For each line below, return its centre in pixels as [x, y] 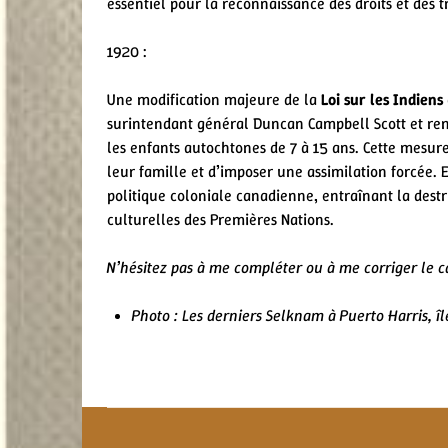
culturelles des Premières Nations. [220, 219]
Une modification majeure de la [214, 99]
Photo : [155, 315]
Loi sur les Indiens [382, 99]
